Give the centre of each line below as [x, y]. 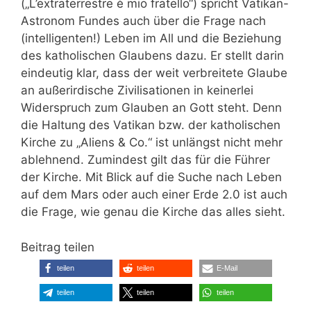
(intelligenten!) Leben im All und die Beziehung [151, 39]
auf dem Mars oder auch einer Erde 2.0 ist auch [154, 195]
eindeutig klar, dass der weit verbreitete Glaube [154, 73]
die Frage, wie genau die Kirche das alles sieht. [153, 212]
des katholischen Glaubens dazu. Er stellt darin [152, 56]
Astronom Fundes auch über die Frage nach [143, 21]
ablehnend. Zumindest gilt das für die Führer [145, 160]
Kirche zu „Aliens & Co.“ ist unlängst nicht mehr [152, 143]
